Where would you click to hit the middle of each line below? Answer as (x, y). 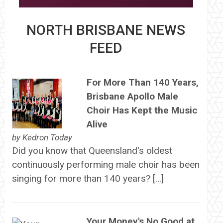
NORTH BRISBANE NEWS (106, 30)
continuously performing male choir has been (106, 165)
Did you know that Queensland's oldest (92, 151)
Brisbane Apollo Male (132, 97)
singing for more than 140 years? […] (88, 179)
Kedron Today (47, 138)
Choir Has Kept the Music (142, 111)
